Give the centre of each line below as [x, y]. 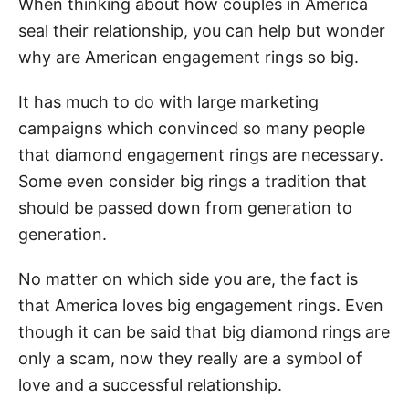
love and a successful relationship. [150, 384]
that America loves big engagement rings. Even [201, 305]
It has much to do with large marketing [168, 101]
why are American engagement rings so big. [189, 57]
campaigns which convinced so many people [192, 128]
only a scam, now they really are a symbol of [190, 358]
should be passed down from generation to [185, 207]
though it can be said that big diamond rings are [204, 331]
